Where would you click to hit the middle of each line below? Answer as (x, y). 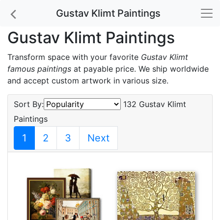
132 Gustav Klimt (153, 104)
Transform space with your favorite (74, 57)
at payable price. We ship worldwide (140, 69)
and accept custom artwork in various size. (88, 81)
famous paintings (39, 69)
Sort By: (29, 104)
